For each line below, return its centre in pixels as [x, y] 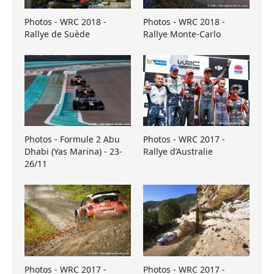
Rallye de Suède [57, 34]
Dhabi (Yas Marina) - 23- [73, 152]
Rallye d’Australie [178, 152]
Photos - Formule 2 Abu [72, 139]
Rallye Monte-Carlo [182, 34]
